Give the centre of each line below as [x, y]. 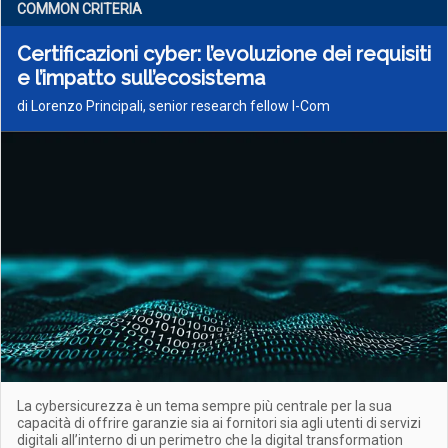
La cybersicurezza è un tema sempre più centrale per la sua [204, 406]
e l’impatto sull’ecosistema [141, 78]
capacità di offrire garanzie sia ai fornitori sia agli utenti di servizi [219, 423]
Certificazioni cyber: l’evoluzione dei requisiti [224, 54]
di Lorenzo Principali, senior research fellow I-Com [173, 106]
